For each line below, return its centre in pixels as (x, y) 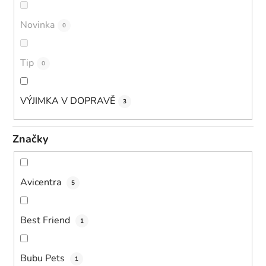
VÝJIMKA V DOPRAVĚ (68, 101)
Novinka (37, 25)
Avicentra (42, 183)
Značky (30, 139)
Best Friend (46, 221)
